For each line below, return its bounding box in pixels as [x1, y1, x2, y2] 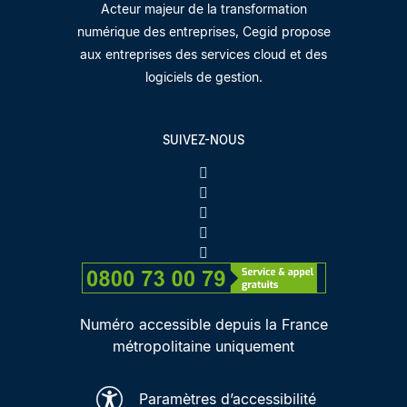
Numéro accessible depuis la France [79, 314, 328, 333]
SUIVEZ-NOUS [163, 132, 244, 147]
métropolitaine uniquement [113, 336, 294, 355]
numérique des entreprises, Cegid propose [76, 23, 331, 39]
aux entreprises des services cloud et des [80, 45, 327, 62]
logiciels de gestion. [144, 68, 263, 84]
